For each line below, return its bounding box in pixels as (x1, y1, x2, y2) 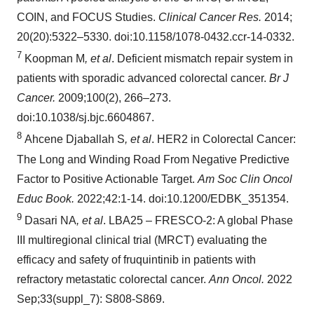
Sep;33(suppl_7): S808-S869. (17, 292, 165, 305)
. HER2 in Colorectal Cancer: (151, 133, 296, 146)
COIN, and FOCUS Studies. (17, 11, 158, 23)
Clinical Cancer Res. (158, 11, 261, 23)
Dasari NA (22, 214, 76, 226)
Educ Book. (17, 192, 74, 205)
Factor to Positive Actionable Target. (17, 172, 198, 185)
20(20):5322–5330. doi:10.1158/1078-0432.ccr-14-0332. (17, 30, 294, 43)
